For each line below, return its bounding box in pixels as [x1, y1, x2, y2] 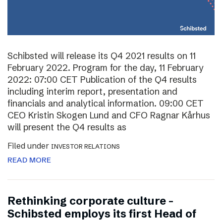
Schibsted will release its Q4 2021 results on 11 [7, 50, 196, 61]
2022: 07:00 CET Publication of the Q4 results [7, 73, 197, 85]
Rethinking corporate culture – [7, 194, 173, 208]
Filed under [7, 140, 51, 151]
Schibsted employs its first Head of [7, 207, 196, 221]
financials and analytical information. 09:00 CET [7, 97, 204, 109]
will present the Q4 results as [7, 121, 126, 133]
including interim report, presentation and [7, 85, 177, 97]
